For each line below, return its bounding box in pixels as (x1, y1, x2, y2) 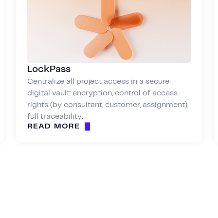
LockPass (27, 64, 71, 74)
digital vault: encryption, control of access (27, 89, 178, 97)
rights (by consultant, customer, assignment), (27, 101, 188, 109)
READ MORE (27, 122, 80, 130)
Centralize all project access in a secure (27, 77, 169, 85)
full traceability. (27, 112, 83, 120)
